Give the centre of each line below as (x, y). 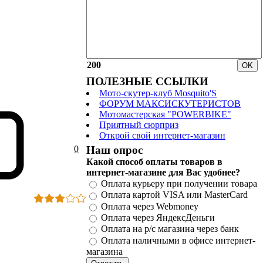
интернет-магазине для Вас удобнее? (163, 172)
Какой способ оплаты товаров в (154, 162)
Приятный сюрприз (139, 125)
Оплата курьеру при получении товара (179, 184)
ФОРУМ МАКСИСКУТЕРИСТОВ (170, 104)
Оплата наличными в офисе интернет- (178, 240)
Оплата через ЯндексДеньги (158, 218)
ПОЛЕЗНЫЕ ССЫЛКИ (147, 81)
